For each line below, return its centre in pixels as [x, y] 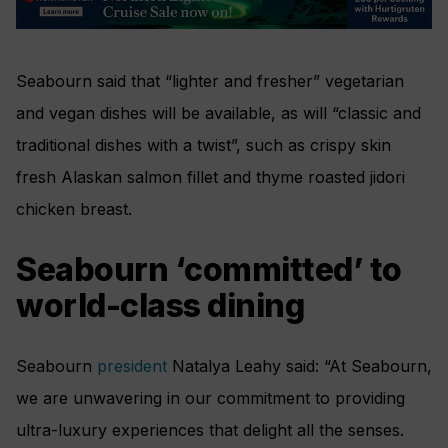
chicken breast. [74, 209]
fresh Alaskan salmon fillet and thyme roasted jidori [210, 177]
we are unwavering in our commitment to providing [210, 398]
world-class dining [160, 305]
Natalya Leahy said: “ [250, 366]
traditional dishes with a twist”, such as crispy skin [203, 145]
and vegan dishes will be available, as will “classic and [218, 113]
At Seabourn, [380, 366]
